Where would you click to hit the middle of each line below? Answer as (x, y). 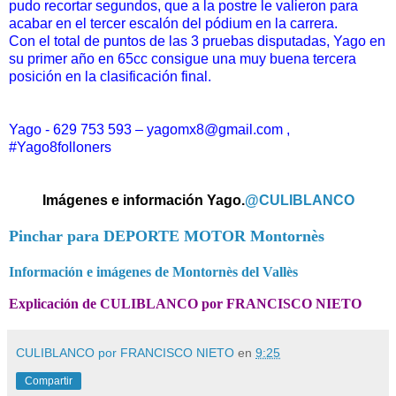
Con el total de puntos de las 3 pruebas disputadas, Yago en (197, 42)
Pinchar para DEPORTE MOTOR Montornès (167, 236)
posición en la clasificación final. (110, 77)
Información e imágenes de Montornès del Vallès (153, 272)
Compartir (49, 381)
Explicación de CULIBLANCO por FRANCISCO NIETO (185, 304)
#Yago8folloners (60, 148)
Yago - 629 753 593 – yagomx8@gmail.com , (149, 130)
